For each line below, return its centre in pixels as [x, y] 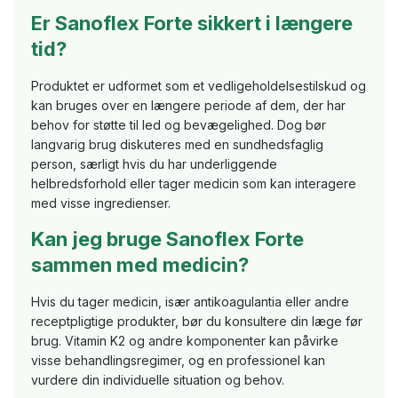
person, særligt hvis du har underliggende [154, 164]
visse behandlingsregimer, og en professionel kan [178, 361]
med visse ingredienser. [101, 203]
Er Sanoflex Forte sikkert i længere [192, 24]
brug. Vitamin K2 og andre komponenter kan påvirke [185, 341]
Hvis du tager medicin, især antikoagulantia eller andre [190, 302]
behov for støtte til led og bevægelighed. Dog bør [179, 125]
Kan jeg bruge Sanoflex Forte [167, 239]
